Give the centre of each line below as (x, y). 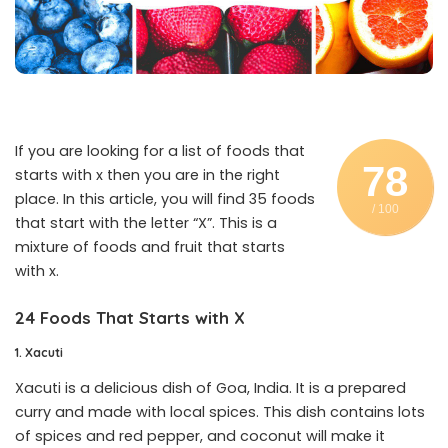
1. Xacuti (39, 352)
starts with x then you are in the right (147, 175)
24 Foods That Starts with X (130, 318)
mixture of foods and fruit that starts (150, 247)
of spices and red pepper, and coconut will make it (200, 435)
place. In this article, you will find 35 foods (165, 199)
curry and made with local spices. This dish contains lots (220, 411)
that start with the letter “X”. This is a (146, 223)
